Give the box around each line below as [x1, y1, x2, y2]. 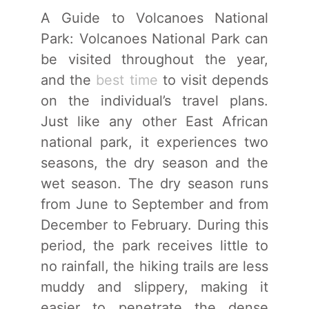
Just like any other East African [41, 112, 268, 130]
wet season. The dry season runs [41, 175, 268, 192]
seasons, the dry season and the [41, 154, 268, 171]
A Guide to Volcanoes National [41, 9, 268, 26]
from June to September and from [41, 195, 268, 212]
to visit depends [157, 71, 269, 88]
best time [96, 71, 158, 88]
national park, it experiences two [41, 133, 268, 150]
